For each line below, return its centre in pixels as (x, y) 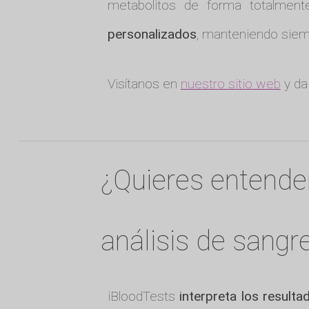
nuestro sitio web (230, 83)
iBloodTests (143, 297)
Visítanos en (144, 83)
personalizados (152, 34)
